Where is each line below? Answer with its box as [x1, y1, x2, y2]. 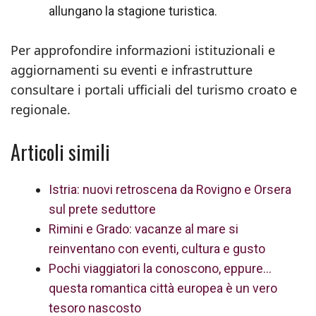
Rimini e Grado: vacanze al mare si [49, 221, 238, 236]
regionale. [11, 101, 71, 118]
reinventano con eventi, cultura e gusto [49, 241, 265, 256]
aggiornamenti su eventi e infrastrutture [11, 61, 253, 78]
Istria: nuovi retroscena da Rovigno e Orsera [49, 182, 291, 197]
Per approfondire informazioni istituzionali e [11, 42, 275, 59]
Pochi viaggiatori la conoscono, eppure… [49, 261, 272, 276]
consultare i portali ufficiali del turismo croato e [11, 81, 297, 98]
